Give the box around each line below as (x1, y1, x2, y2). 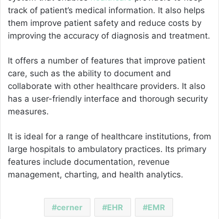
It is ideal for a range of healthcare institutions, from (8, 131, 211, 142)
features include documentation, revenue (8, 157, 170, 167)
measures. (8, 107, 49, 117)
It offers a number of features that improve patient (8, 56, 205, 66)
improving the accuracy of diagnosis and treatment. (8, 31, 210, 41)
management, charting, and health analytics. (8, 170, 183, 180)
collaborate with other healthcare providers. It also (8, 81, 205, 91)
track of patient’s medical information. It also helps (8, 5, 205, 16)
